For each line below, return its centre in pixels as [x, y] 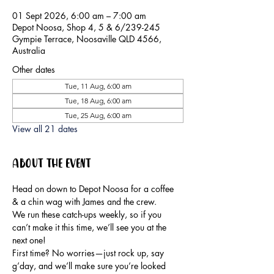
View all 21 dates [45, 129]
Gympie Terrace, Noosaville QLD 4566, [87, 39]
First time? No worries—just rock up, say [89, 253]
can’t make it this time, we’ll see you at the [91, 228]
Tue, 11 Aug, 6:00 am [98, 86]
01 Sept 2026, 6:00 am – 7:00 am [79, 16]
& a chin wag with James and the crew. [84, 202]
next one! [29, 240]
